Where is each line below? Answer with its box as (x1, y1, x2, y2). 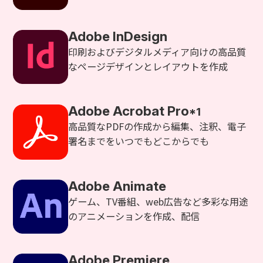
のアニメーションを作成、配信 (68, 209, 200, 224)
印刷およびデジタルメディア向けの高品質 (68, 45, 247, 59)
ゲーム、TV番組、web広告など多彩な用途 (68, 194, 249, 209)
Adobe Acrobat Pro (68, 102, 190, 119)
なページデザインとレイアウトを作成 (68, 59, 228, 74)
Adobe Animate (68, 178, 167, 194)
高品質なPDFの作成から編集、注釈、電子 (68, 119, 247, 133)
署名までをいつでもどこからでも (68, 133, 210, 148)
